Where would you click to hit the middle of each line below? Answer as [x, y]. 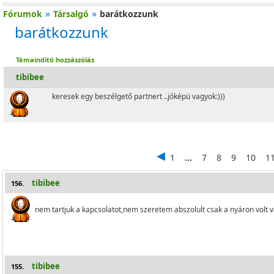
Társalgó [71, 14]
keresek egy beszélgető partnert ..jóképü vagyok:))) [139, 96]
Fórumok [23, 14]
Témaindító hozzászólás [55, 60]
